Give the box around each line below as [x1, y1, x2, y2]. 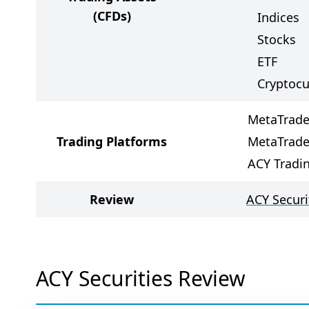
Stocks [257, 31, 296, 48]
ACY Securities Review [36, 264, 246, 292]
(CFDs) [92, 8, 131, 24]
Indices [257, 9, 299, 26]
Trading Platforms [57, 133, 167, 150]
